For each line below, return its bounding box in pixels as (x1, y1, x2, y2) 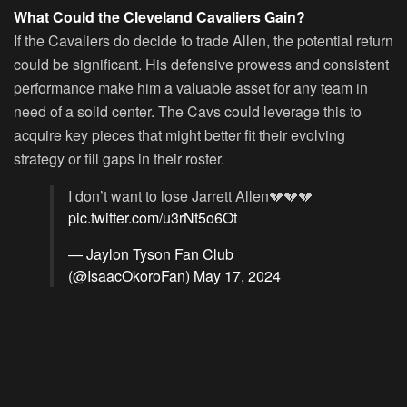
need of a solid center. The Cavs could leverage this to (14, 100, 362, 122)
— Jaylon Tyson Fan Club (68, 243, 233, 264)
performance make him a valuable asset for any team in (14, 76, 368, 98)
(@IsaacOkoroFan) (68, 264, 194, 286)
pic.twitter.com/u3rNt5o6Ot (68, 206, 237, 228)
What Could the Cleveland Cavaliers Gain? (14, 5, 305, 27)
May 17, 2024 (194, 264, 281, 286)
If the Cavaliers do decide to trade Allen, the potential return (14, 29, 393, 51)
